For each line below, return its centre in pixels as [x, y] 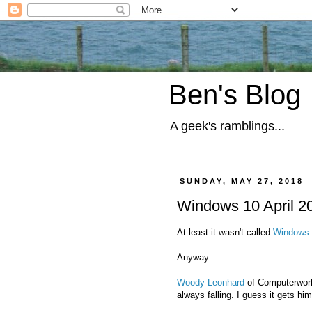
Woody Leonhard [211, 282]
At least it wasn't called [225, 232]
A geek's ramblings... [227, 126]
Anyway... [197, 257]
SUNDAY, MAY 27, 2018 [242, 181]
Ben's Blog [235, 95]
